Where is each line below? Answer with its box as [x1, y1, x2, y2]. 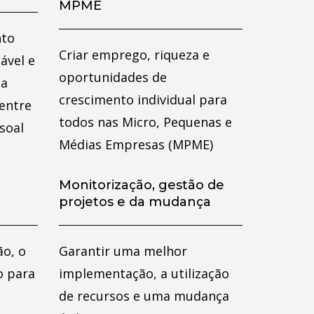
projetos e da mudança [58, 194, 211, 210]
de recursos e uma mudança [58, 287, 229, 304]
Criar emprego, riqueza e [58, 46, 210, 63]
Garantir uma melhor [58, 243, 187, 259]
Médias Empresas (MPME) [58, 136, 213, 153]
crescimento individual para [58, 91, 227, 108]
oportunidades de [58, 69, 167, 86]
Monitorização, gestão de [58, 177, 224, 193]
